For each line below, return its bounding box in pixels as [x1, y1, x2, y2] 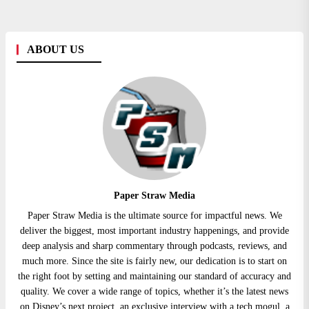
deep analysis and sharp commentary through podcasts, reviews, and [22, 241, 287, 252]
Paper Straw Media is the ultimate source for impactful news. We [27, 210, 282, 221]
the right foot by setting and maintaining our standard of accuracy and [18, 271, 291, 282]
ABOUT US [27, 43, 84, 56]
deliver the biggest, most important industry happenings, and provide [20, 226, 289, 237]
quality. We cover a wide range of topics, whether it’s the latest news [21, 286, 288, 297]
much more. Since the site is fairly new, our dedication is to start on [22, 256, 287, 267]
